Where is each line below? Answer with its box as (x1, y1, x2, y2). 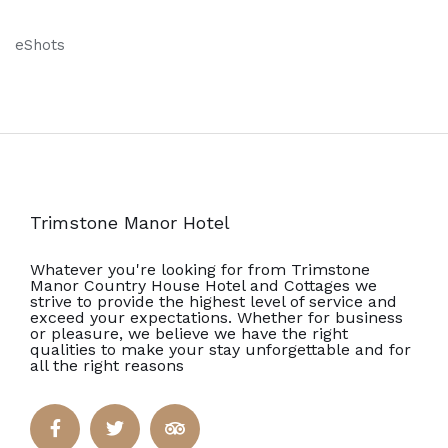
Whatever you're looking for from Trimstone (30, 260, 370, 279)
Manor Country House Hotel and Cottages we (30, 276, 377, 295)
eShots (15, 36, 65, 54)
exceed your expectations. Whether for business (30, 308, 403, 327)
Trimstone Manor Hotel (30, 212, 230, 233)
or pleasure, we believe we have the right (30, 324, 348, 343)
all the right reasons (30, 356, 184, 375)
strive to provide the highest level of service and (30, 292, 397, 311)
